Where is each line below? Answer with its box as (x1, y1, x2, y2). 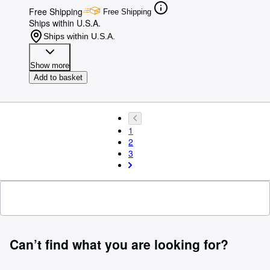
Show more (30, 60, 69, 70)
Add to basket (34, 72, 83, 82)
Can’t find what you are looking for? (10, 234, 228, 253)
